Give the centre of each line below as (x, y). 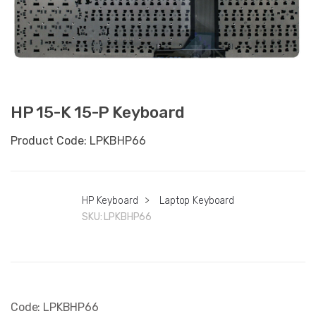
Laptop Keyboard (197, 200)
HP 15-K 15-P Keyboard (98, 113)
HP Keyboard (110, 200)
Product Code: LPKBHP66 (78, 140)
